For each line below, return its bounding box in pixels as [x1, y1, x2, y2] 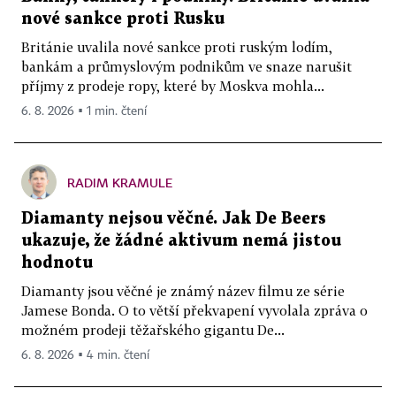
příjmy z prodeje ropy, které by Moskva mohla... [21, 78, 324, 95]
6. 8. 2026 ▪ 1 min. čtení [21, 105, 147, 118]
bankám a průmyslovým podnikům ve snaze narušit [21, 58, 352, 75]
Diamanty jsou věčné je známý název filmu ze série [21, 283, 345, 300]
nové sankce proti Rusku [21, 11, 225, 27]
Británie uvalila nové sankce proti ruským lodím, [21, 39, 332, 56]
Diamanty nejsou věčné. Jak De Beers [21, 211, 326, 227]
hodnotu [21, 255, 93, 271]
